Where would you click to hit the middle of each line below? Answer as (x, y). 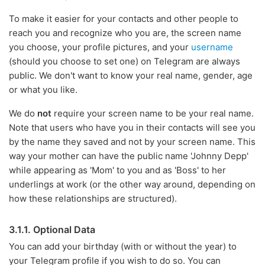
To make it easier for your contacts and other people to (124, 19)
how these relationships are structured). (93, 198)
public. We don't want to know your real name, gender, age (131, 75)
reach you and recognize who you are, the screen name (125, 33)
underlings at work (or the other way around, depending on (132, 184)
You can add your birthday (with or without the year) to (123, 246)
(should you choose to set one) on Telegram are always (125, 61)
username (212, 47)
